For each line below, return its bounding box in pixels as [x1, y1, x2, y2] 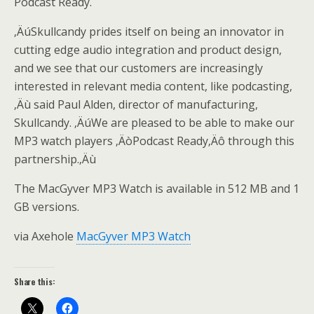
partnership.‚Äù [14, 151, 96, 167]
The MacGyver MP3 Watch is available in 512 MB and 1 [14, 181, 299, 196]
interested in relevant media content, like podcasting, [14, 78, 292, 94]
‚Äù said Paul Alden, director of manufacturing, [14, 97, 258, 112]
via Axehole [14, 228, 76, 244]
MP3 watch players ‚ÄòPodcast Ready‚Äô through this [14, 133, 294, 149]
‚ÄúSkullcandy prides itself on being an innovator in [14, 24, 284, 39]
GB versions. [14, 199, 79, 214]
